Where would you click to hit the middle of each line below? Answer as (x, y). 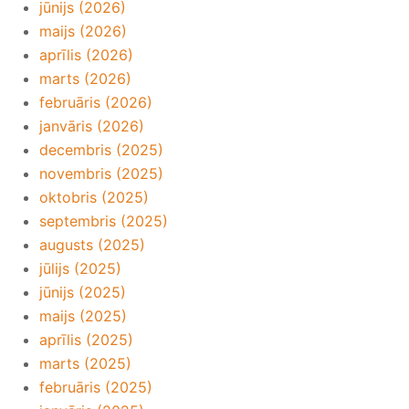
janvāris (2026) (92, 126)
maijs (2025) (84, 315)
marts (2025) (86, 363)
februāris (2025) (96, 387)
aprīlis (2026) (87, 54)
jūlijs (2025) (81, 268)
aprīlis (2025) (87, 339)
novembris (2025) (102, 173)
